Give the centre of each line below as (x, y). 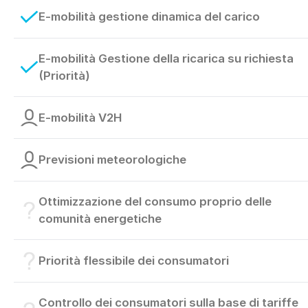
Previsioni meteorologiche (112, 160)
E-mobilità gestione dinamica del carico (149, 16)
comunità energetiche (100, 219)
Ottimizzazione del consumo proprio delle (155, 202)
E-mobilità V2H (80, 117)
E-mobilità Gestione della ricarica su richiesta (166, 58)
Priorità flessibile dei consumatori (133, 260)
